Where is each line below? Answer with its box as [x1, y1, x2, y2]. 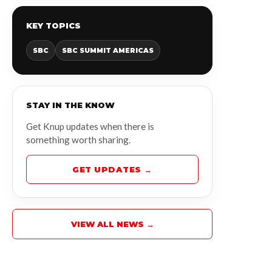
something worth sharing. [26, 134, 131, 145]
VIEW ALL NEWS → [70, 219, 154, 229]
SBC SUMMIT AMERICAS [62, 46, 154, 55]
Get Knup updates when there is [26, 121, 154, 132]
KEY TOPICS [26, 21, 81, 30]
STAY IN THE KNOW [26, 100, 115, 110]
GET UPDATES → [72, 164, 152, 174]
